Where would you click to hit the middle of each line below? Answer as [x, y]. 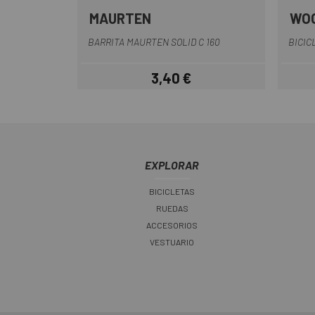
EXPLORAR [172, 165]
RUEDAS [172, 208]
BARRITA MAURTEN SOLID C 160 [154, 42]
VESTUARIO [172, 242]
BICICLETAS [172, 192]
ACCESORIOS [172, 225]
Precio [186, 85]
